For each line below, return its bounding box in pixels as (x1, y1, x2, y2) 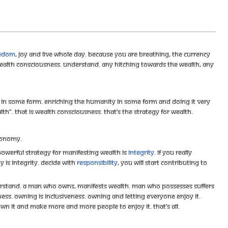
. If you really (154, 147, 192, 157)
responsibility (77, 157, 118, 167)
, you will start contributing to (118, 157, 207, 167)
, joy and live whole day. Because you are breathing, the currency (15, 49, 210, 59)
